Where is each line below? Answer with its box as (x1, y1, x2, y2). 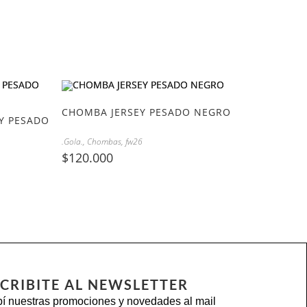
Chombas (86, 135, 121, 147)
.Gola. (61, 135, 83, 147)
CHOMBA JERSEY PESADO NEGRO (61, 105, 231, 119)
